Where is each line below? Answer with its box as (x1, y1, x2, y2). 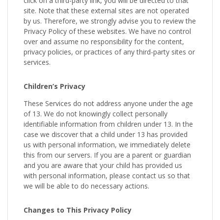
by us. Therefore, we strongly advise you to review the (24, 16, 196, 26)
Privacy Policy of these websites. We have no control (24, 26, 191, 36)
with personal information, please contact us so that (24, 170, 190, 180)
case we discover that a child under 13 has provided (24, 129, 188, 139)
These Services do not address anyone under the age (24, 98, 193, 108)
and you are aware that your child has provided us (24, 160, 182, 170)
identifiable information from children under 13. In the (24, 119, 193, 129)
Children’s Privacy (24, 81, 85, 91)
